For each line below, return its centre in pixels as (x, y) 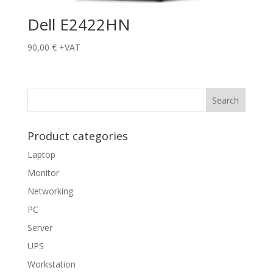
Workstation (51, 264)
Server (40, 228)
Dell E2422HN (79, 25)
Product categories (77, 136)
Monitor (43, 173)
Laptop (41, 155)
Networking (50, 191)
